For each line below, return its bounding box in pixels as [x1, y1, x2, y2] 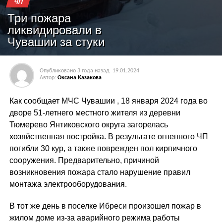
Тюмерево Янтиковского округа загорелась [9, 120, 168, 129]
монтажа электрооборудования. [9, 180, 127, 188]
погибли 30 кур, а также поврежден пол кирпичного [9, 144, 197, 153]
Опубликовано [39, 68, 76, 74]
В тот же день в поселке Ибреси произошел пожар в [9, 202, 201, 210]
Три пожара [7, 11, 71, 25]
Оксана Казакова [57, 75, 102, 81]
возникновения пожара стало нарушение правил [9, 168, 190, 176]
